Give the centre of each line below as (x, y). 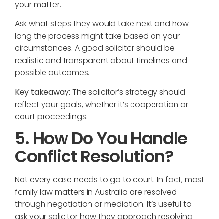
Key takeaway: (43, 92)
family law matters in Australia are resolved (96, 192)
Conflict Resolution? (94, 157)
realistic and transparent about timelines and (101, 61)
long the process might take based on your (97, 36)
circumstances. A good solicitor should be (95, 48)
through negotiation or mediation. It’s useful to (103, 204)
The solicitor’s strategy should (128, 92)
